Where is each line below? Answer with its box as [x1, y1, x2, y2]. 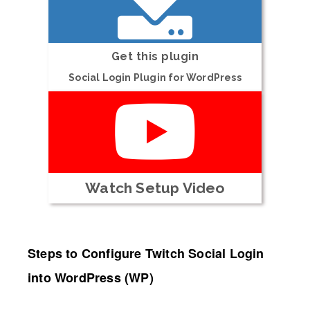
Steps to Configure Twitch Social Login [28, 244, 264, 262]
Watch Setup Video [85, 179, 225, 197]
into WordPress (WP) [28, 268, 154, 286]
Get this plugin [111, 50, 199, 63]
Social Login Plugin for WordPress [69, 72, 241, 83]
